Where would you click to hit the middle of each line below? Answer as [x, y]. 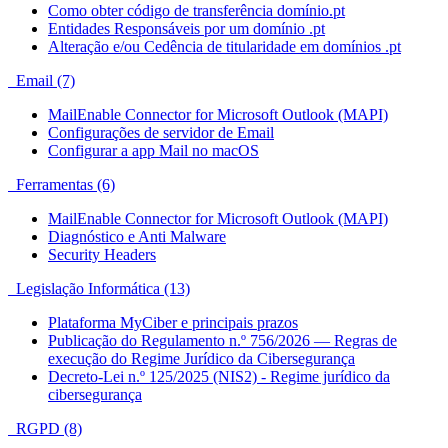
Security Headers [102, 254]
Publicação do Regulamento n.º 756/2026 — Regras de [222, 340]
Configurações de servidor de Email [161, 132]
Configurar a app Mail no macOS [153, 150]
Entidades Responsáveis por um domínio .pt [186, 28]
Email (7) [41, 80]
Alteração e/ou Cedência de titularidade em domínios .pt [224, 46]
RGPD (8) [45, 428]
